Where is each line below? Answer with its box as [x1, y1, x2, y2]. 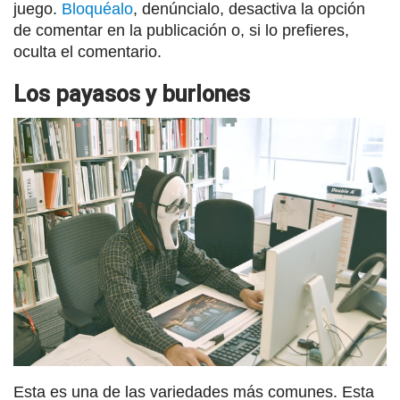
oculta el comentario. [13, 42, 162, 61]
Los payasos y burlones [13, 80, 250, 107]
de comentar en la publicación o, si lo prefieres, [13, 21, 349, 39]
